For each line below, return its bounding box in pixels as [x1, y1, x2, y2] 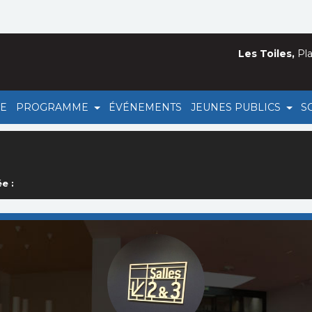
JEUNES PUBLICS [191, 101, 284, 114]
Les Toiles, [238, 47, 295, 60]
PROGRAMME [16, 101, 92, 114]
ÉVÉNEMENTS [109, 101, 182, 114]
